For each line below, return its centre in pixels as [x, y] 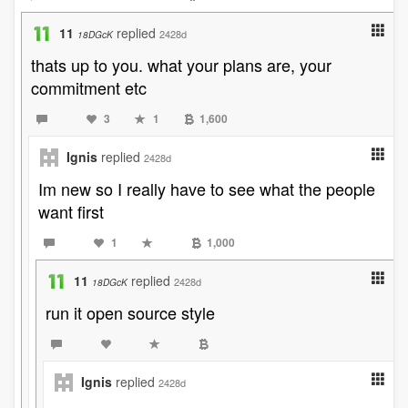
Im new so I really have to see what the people [207, 189]
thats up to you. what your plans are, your [181, 65]
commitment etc [89, 87]
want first [71, 211]
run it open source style [130, 312]
